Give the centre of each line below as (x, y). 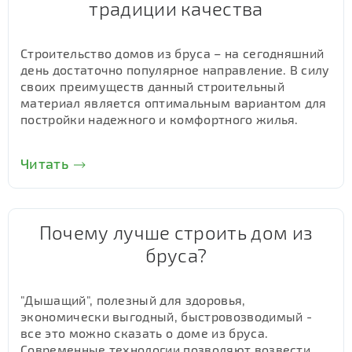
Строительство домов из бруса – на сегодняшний (172, 53)
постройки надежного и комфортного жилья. (159, 119)
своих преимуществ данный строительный (152, 86)
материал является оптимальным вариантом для (174, 103)
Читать (44, 163)
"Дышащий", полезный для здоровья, (133, 300)
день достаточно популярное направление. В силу (175, 70)
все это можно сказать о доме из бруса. (145, 333)
